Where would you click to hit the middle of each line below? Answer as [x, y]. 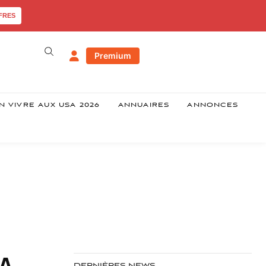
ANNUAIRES [144, 105]
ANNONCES [213, 105]
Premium [113, 56]
